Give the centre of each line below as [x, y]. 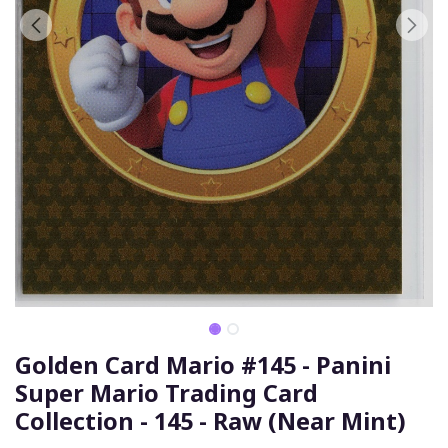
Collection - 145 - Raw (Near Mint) [210, 420]
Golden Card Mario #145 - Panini [203, 364]
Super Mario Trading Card [166, 392]
